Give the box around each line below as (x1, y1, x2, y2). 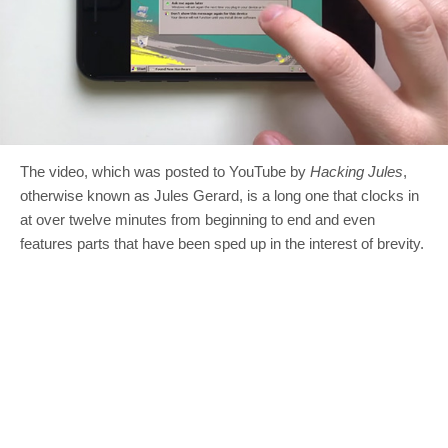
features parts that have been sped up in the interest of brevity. (20, 234, 424, 252)
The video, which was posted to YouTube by (20, 162, 310, 180)
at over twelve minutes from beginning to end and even (20, 210, 375, 228)
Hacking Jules (310, 162, 403, 180)
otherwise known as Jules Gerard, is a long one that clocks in (20, 186, 419, 204)
